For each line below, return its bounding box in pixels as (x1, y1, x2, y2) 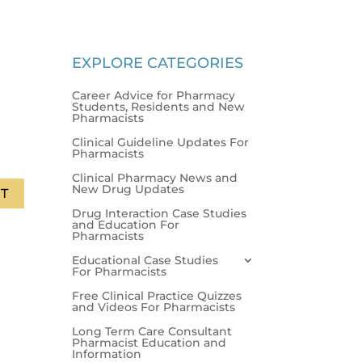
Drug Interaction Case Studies (72, 205, 247, 221)
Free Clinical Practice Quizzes (72, 288, 242, 303)
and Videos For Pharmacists (72, 299, 236, 314)
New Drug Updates (72, 181, 185, 196)
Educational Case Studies (72, 252, 219, 267)
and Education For (72, 217, 180, 232)
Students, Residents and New (72, 99, 246, 114)
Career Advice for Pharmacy (72, 87, 236, 103)
